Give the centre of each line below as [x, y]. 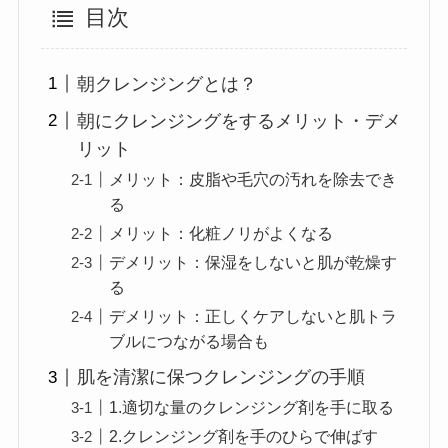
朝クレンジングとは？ [167, 84]
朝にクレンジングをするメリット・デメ [239, 120]
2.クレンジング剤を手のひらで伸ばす [244, 436]
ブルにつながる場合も [189, 341]
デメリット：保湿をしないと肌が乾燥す [253, 262]
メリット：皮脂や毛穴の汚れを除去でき [253, 178]
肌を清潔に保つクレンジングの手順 [221, 377]
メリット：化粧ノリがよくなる [221, 233]
